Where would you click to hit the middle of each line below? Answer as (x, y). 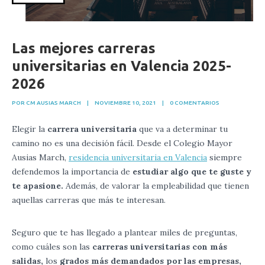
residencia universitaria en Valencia (138, 158)
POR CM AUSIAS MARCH (46, 103)
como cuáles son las (52, 247)
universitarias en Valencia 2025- (122, 66)
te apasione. (38, 186)
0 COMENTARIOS (195, 103)
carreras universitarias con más (160, 247)
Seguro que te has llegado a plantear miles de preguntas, (125, 233)
